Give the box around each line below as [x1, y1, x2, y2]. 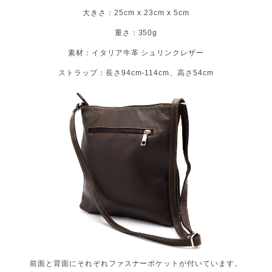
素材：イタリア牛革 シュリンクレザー [67, 49, 205, 58]
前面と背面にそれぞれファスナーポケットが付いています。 [30, 259, 242, 268]
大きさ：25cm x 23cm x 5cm [83, 8, 189, 18]
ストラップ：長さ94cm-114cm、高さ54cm [58, 69, 214, 78]
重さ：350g [114, 29, 158, 38]
